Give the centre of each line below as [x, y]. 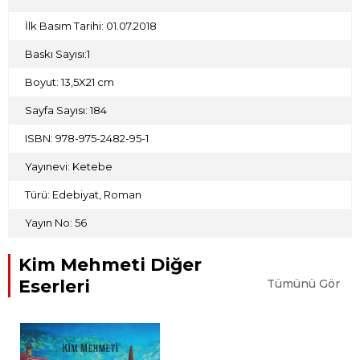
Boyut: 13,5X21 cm [70, 82]
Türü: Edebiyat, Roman [83, 194]
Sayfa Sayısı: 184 [66, 110]
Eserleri [54, 286]
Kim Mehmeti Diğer [110, 265]
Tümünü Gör [303, 284]
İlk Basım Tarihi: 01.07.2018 [91, 26]
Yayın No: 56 [56, 223]
